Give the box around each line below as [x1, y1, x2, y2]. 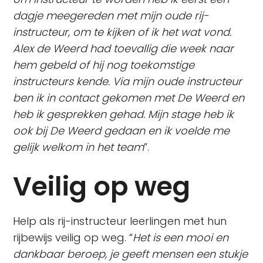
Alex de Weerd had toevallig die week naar [13, 41, 234, 56]
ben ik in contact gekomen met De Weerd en [13, 90, 245, 105]
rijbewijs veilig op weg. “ [13, 230, 133, 245]
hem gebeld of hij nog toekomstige [13, 58, 195, 72]
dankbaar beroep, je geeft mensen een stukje [13, 247, 248, 261]
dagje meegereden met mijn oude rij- [13, 8, 209, 23]
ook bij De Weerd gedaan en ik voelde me [13, 123, 230, 138]
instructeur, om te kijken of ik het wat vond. [13, 25, 232, 39]
